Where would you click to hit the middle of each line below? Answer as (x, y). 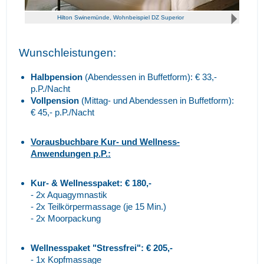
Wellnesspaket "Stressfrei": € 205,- (102, 247)
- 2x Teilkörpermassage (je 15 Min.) (98, 206)
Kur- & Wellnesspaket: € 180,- (91, 183)
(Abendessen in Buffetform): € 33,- (150, 77)
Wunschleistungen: (67, 52)
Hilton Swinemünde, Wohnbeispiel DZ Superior (120, 17)
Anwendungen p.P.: (71, 153)
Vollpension (55, 100)
